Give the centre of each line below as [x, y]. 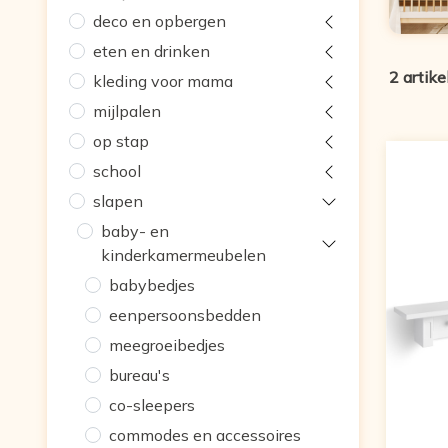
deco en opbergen [160, 21]
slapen [118, 201]
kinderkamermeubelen [184, 255]
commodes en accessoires [205, 435]
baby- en [135, 231]
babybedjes [152, 285]
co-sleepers [152, 405]
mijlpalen [127, 111]
